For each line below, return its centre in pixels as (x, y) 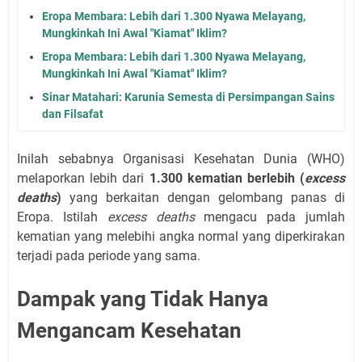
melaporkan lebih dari (83, 178)
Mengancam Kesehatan (129, 330)
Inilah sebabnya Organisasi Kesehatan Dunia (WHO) (181, 158)
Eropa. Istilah (62, 217)
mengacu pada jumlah (270, 217)
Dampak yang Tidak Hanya (143, 299)
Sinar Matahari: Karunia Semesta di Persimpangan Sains (188, 97)
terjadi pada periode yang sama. (109, 255)
